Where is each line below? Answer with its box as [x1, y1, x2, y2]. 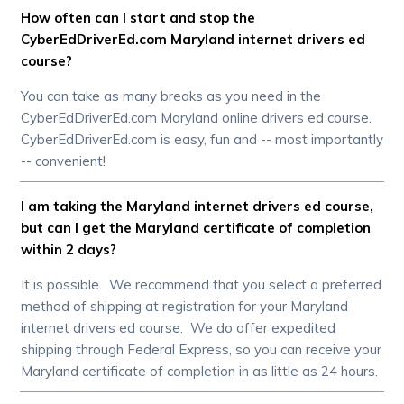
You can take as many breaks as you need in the [21, 87, 322, 105]
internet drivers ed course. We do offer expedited [21, 318, 336, 336]
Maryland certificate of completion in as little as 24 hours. [21, 362, 379, 380]
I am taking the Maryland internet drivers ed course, [21, 197, 374, 215]
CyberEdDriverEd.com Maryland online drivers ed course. [21, 108, 376, 126]
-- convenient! [21, 151, 106, 170]
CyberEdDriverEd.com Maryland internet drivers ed [21, 30, 366, 48]
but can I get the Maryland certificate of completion [21, 218, 372, 236]
